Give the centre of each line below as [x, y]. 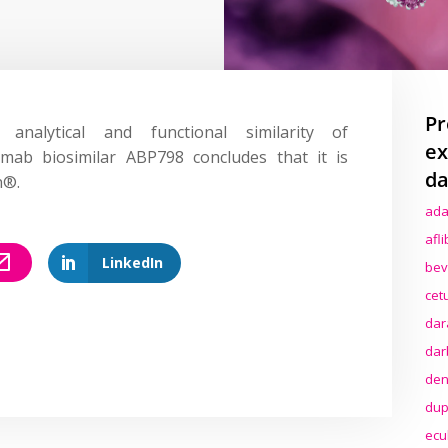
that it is [308, 156]
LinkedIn [133, 262]
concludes [230, 156]
